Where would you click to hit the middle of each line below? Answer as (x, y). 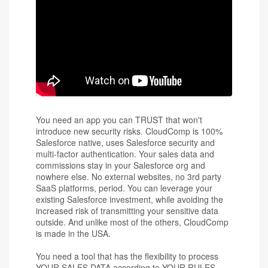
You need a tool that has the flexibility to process (127, 256)
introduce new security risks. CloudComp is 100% (129, 131)
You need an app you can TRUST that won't (119, 119)
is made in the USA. (73, 233)
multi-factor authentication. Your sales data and (125, 153)
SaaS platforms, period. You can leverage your (124, 188)
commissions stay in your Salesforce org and (121, 165)
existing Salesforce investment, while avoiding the (130, 199)
